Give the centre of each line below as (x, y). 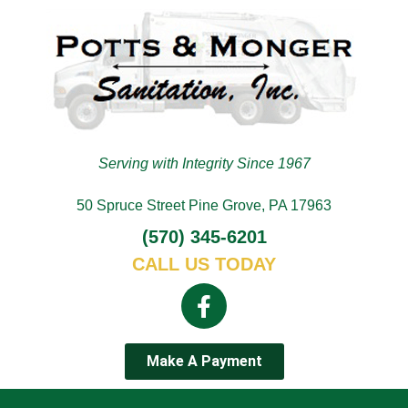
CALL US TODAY (204, 264)
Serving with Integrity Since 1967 (204, 163)
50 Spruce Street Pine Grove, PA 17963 (204, 205)
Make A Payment (204, 361)
